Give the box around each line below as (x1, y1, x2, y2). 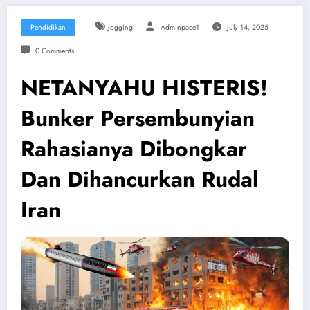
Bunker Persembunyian (21, 102, 255, 135)
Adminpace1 (160, 22, 199, 33)
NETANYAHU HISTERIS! (21, 72, 268, 104)
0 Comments (35, 46, 74, 57)
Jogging (107, 22, 133, 33)
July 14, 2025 (226, 22, 268, 33)
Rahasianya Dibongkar (21, 133, 247, 165)
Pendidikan (30, 22, 66, 33)
